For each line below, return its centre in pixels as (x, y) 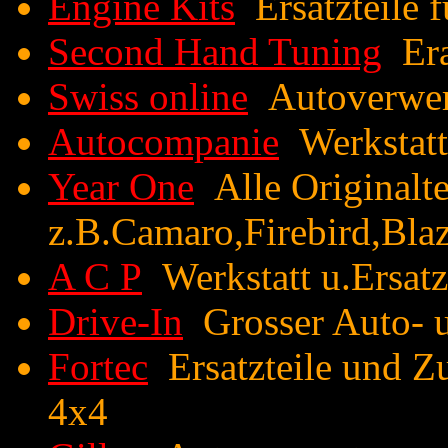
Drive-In (115, 321)
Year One (121, 186)
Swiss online (148, 96)
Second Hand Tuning (215, 51)
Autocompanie (163, 141)
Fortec (98, 366)
